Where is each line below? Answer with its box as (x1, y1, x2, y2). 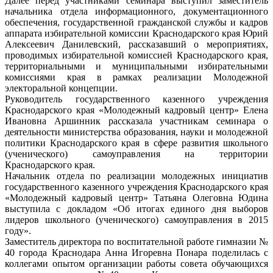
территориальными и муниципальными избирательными (5, 61, 268, 72)
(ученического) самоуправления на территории (5, 149, 268, 160)
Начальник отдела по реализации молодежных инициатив (5, 171, 268, 182)
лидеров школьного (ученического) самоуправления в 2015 (5, 214, 268, 225)
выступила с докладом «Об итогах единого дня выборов (5, 204, 268, 214)
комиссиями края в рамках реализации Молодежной (5, 72, 268, 83)
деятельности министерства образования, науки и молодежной (5, 127, 268, 138)
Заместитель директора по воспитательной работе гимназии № (5, 236, 268, 247)
